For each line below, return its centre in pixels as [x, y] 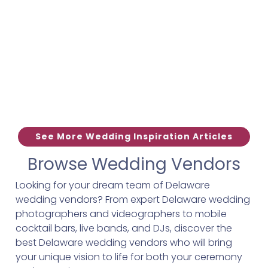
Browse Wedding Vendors [134, 164]
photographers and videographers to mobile [121, 214]
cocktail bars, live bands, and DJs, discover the [124, 228]
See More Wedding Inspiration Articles [134, 136]
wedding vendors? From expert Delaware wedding [133, 200]
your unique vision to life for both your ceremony [129, 257]
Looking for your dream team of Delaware [113, 185]
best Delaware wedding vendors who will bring [124, 243]
